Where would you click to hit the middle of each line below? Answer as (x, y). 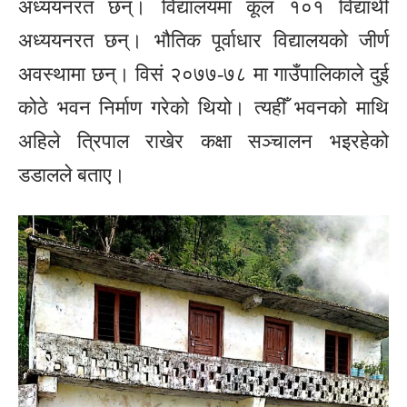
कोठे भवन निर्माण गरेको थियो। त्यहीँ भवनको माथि (203, 107)
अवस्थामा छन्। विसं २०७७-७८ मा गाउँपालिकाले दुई (203, 74)
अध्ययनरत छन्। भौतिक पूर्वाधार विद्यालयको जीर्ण (203, 40)
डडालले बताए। (72, 174)
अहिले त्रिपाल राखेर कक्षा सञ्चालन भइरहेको (203, 141)
